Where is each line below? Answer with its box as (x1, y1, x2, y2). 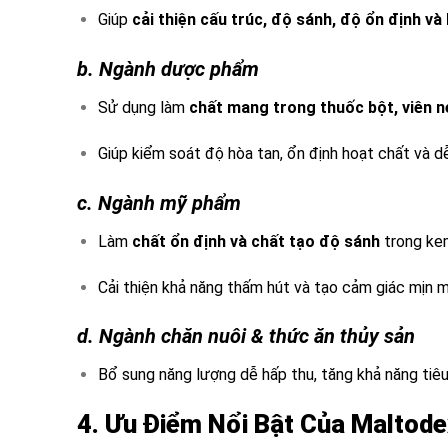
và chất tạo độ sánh (225, 231, 380, 251)
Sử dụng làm (97, 98, 189, 118)
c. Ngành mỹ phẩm (77, 190, 241, 215)
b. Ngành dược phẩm (77, 57, 259, 82)
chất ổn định (131, 231, 226, 251)
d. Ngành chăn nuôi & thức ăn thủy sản (77, 324, 415, 349)
